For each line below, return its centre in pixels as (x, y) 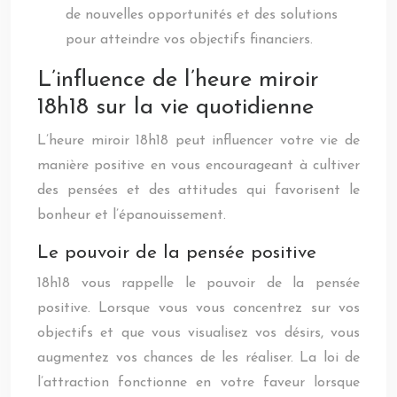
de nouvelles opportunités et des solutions (202, 15)
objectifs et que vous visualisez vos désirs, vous (198, 333)
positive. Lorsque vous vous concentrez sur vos (198, 308)
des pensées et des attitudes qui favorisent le (198, 191)
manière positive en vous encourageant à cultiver (198, 166)
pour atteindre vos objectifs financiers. (189, 40)
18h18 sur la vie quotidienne (175, 108)
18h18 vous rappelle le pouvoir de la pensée (198, 284)
